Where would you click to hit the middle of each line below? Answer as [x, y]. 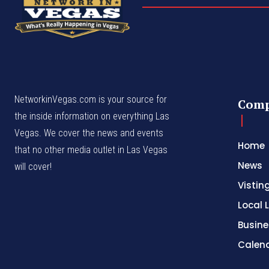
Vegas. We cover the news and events [89, 133]
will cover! [33, 167]
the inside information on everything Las [92, 116]
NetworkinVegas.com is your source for [91, 100]
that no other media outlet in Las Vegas [91, 150]
